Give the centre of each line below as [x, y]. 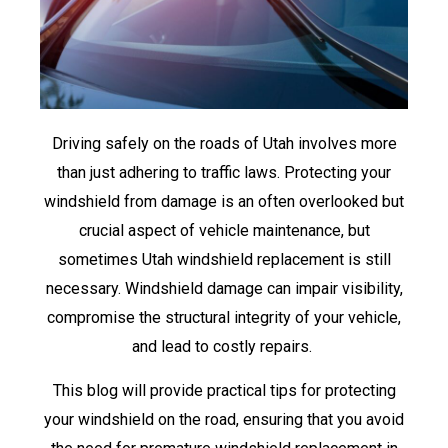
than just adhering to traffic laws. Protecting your [224, 173]
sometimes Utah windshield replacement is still [224, 260]
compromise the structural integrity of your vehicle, [224, 318]
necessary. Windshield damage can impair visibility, [224, 289]
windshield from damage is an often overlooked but [224, 202]
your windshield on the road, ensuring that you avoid [224, 419]
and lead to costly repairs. [224, 347]
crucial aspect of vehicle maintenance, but [224, 231]
